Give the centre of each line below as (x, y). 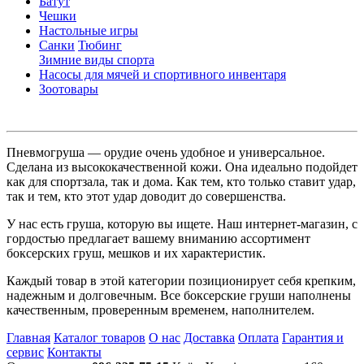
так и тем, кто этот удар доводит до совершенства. (146, 196)
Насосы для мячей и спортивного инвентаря (162, 74)
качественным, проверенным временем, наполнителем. (160, 310)
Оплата (258, 337)
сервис (25, 352)
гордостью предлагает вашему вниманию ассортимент (158, 238)
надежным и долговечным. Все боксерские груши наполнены (179, 295)
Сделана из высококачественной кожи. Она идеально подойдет (182, 167)
